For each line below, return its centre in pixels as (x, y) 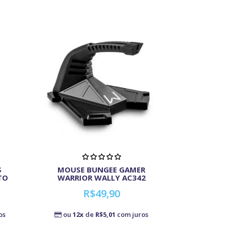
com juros (132, 214)
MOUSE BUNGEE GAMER (102, 169)
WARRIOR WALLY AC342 (101, 177)
